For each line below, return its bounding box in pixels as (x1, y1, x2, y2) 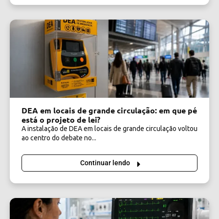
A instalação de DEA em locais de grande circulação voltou (22, 124, 197, 132)
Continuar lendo (80, 158, 130, 167)
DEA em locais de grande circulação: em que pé (22, 105, 197, 115)
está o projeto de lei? (22, 114, 100, 125)
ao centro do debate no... (22, 133, 96, 142)
